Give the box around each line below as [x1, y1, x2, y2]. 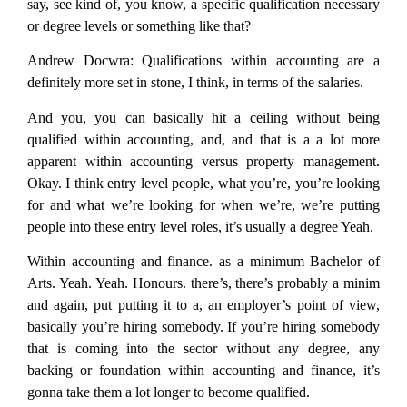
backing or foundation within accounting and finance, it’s [27, 362, 380, 379]
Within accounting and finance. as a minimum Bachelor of [27, 253, 380, 270]
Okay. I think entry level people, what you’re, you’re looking [27, 174, 380, 191]
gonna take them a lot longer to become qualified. [27, 384, 310, 401]
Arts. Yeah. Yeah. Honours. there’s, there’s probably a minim [27, 275, 380, 292]
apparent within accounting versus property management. [27, 153, 380, 169]
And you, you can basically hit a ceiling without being [27, 109, 380, 125]
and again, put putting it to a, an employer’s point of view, [27, 297, 380, 313]
